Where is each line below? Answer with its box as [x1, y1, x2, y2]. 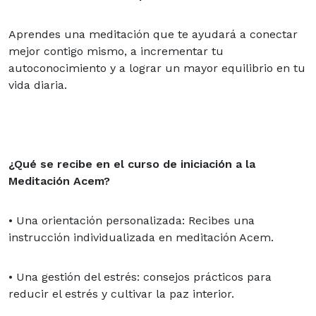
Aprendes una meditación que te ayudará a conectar [8, 27, 298, 41]
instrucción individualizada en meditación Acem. [8, 230, 274, 244]
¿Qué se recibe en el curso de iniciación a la [8, 157, 255, 171]
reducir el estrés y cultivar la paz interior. [8, 286, 234, 300]
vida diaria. [8, 78, 67, 92]
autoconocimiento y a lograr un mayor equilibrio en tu [8, 61, 305, 75]
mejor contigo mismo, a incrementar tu [8, 44, 224, 58]
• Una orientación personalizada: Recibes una [8, 213, 255, 227]
